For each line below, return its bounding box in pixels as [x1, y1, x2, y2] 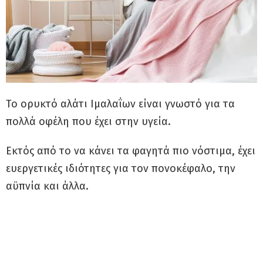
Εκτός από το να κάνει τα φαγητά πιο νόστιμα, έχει [6, 144, 255, 158]
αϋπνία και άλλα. [6, 180, 89, 193]
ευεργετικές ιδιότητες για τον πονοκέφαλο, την [6, 162, 235, 176]
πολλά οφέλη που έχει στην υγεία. [6, 115, 171, 129]
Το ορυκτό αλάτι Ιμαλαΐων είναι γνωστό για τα [6, 97, 235, 111]
